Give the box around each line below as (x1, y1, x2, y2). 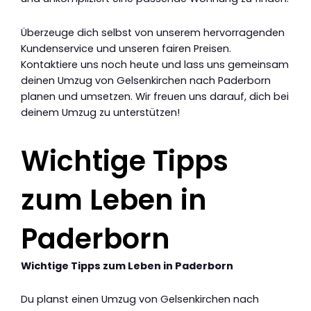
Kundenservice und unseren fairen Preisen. (21, 41, 231, 56)
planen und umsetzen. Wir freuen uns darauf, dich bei (21, 89, 289, 103)
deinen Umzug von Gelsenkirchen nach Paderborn (21, 73, 271, 87)
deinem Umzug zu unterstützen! (21, 105, 180, 119)
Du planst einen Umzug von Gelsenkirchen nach (21, 292, 259, 307)
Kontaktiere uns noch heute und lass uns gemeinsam (21, 57, 289, 72)
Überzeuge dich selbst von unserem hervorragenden (21, 25, 285, 40)
